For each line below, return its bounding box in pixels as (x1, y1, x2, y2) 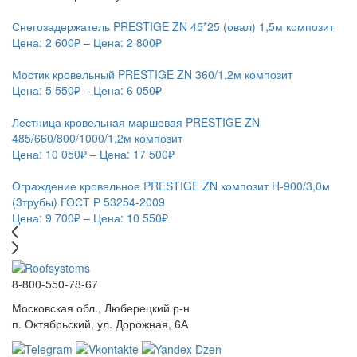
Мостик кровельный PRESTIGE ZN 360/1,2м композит (12, 66, 292, 83)
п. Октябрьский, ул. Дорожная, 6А (12, 315, 188, 331)
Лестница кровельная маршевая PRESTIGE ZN (12, 114, 260, 131)
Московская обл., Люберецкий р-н (12, 299, 190, 316)
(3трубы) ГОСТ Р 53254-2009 (12, 194, 165, 210)
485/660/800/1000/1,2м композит (12, 130, 182, 147)
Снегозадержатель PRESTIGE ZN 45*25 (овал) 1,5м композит (12, 18, 334, 35)
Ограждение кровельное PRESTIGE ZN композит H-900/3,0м (12, 178, 330, 194)
